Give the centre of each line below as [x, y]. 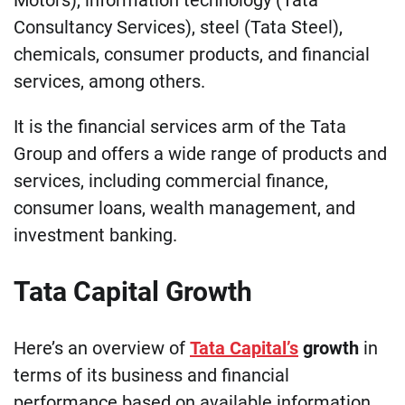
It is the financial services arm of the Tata [180, 126]
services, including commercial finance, [171, 180]
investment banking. [95, 235]
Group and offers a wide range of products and [200, 153]
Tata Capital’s [244, 348]
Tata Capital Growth [133, 291]
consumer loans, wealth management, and [184, 207]
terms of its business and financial [151, 375]
